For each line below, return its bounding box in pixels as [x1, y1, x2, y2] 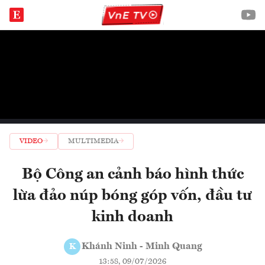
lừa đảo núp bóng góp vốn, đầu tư [13, 188, 252, 203]
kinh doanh [92, 209, 173, 225]
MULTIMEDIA [68, 138, 118, 145]
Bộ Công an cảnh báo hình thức [21, 167, 244, 182]
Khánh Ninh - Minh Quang [82, 242, 202, 251]
